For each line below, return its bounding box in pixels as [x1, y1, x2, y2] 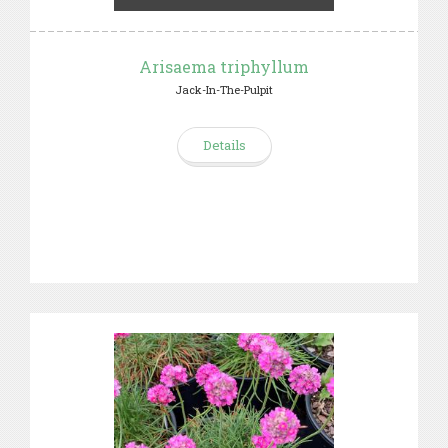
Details [202, 136, 246, 154]
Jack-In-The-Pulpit [175, 82, 273, 97]
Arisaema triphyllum [139, 56, 309, 77]
